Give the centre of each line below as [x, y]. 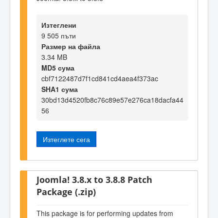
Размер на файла [71, 46]
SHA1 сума [60, 89]
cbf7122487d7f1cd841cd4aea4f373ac [100, 78]
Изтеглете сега [66, 139]
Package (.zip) [66, 192]
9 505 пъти [59, 35]
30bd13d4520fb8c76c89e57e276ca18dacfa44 [112, 100]
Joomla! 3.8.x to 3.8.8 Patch [94, 180]
